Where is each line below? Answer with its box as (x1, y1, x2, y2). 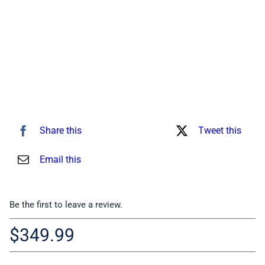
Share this (40, 125, 82, 136)
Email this (40, 154, 81, 165)
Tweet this (198, 125, 241, 136)
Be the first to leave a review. (9, 199, 123, 210)
